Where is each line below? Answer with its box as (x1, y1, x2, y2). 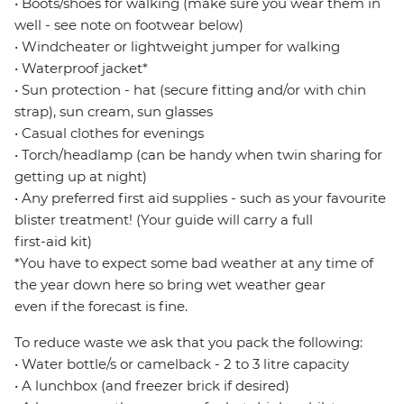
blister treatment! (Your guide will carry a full (14, 211, 313, 229)
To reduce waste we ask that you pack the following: (14, 334, 363, 352)
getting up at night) (14, 168, 147, 186)
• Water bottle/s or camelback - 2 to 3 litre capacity (14, 355, 349, 373)
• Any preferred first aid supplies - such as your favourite (14, 189, 386, 207)
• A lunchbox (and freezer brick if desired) (14, 377, 289, 395)
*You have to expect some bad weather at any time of (14, 254, 373, 272)
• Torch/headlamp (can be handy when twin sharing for (14, 146, 382, 164)
